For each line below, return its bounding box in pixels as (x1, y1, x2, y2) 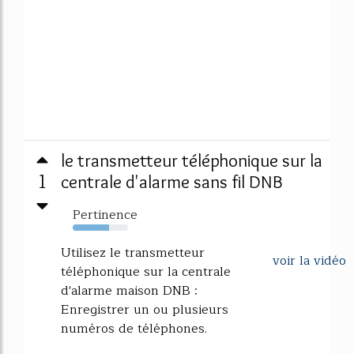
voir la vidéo (273, 250, 346, 271)
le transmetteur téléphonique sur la (61, 149, 322, 171)
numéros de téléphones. (61, 318, 207, 339)
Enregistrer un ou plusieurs (61, 299, 228, 320)
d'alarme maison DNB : (61, 281, 198, 301)
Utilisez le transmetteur (61, 243, 205, 263)
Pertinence (73, 205, 137, 225)
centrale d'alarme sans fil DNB (61, 171, 283, 193)
